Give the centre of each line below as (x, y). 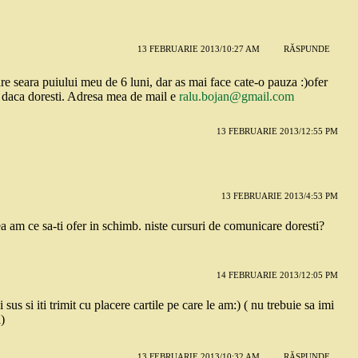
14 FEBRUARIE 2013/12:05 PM (277, 274)
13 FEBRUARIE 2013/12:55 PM (277, 131)
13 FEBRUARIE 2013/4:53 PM (279, 195)
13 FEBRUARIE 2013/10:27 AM (198, 49)
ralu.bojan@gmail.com (237, 96)
